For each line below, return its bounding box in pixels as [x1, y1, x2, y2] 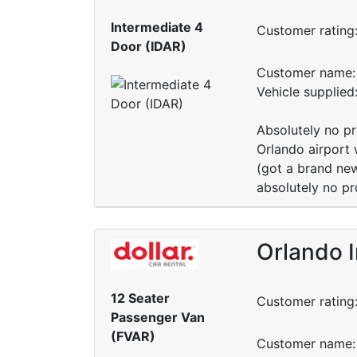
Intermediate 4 [111, 19, 203, 36]
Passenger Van [111, 309, 205, 326]
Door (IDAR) [111, 38, 186, 55]
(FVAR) [111, 328, 155, 345]
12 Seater [111, 290, 170, 307]
